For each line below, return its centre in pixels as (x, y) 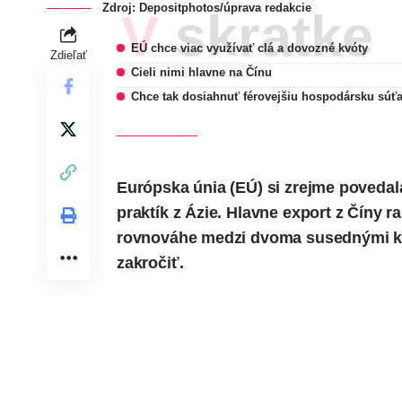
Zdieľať (68, 56)
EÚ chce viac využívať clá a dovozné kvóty (250, 48)
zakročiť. (150, 263)
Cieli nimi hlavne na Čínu (202, 73)
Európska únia (171, 188)
